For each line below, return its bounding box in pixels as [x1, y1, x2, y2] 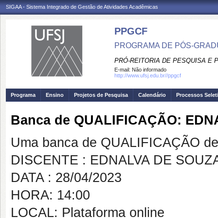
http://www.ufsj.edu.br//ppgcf [114, 73, 181, 78]
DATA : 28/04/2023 [11, 170, 122, 185]
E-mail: [114, 67, 132, 73]
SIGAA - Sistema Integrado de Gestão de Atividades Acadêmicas [6, 4, 158, 10]
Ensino [46, 92, 64, 98]
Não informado [132, 67, 166, 73]
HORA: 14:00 [11, 188, 90, 202]
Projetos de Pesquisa [74, 92, 128, 98]
